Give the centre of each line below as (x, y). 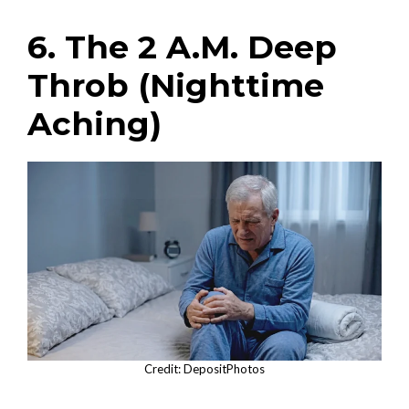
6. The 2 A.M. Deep (182, 47)
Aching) (94, 123)
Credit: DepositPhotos (204, 368)
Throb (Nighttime (176, 85)
